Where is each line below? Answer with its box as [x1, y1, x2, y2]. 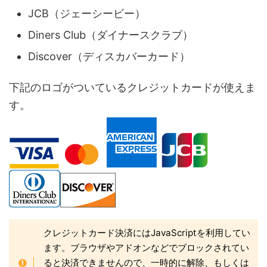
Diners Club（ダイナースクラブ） [28, 28, 193, 41]
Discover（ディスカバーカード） [28, 49, 190, 63]
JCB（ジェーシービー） [28, 7, 145, 20]
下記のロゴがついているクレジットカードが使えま [9, 81, 256, 94]
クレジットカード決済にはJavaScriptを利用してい [44, 227, 251, 238]
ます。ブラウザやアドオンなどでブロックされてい [44, 242, 250, 253]
